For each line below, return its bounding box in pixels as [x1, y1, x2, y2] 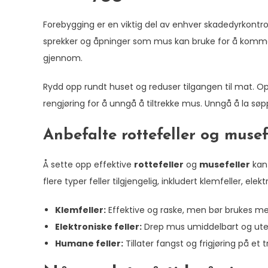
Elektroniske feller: [55, 221, 142, 233]
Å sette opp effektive [43, 159, 134, 170]
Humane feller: [55, 237, 123, 249]
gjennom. [43, 52, 83, 64]
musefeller [199, 159, 250, 170]
